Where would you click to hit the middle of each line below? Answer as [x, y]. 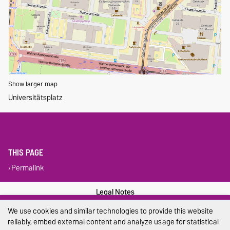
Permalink [27, 167]
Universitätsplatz [35, 98]
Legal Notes [115, 192]
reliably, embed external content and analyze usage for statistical [113, 222]
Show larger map [33, 84]
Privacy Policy [115, 213]
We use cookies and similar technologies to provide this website [110, 211]
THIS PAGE [26, 153]
